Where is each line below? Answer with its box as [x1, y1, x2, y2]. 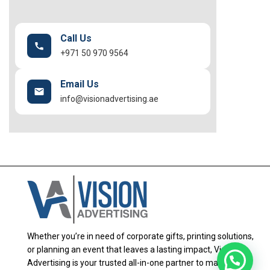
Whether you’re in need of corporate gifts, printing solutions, [27, 231, 254, 241]
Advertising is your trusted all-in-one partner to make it [27, 258, 234, 268]
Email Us [60, 78, 99, 90]
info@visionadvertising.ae [60, 94, 159, 104]
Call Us [60, 33, 92, 44]
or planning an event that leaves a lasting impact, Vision [27, 245, 237, 254]
